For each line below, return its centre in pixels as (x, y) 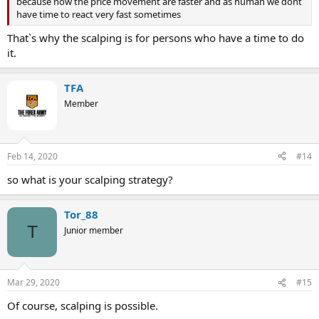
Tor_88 (81, 214)
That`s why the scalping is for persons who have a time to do (156, 38)
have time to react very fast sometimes (99, 14)
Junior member (94, 230)
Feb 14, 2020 (32, 156)
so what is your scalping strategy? (90, 179)
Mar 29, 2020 (33, 282)
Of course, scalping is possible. (83, 305)
